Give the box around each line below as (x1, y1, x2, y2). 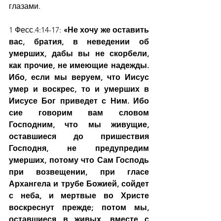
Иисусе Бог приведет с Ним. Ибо (9, 96, 149, 106)
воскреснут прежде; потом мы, (9, 203, 149, 212)
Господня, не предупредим (9, 144, 149, 153)
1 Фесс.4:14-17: (9, 25, 64, 35)
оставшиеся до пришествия (9, 132, 149, 141)
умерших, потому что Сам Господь (9, 155, 149, 165)
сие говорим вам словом (9, 108, 149, 117)
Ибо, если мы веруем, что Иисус (9, 73, 149, 82)
